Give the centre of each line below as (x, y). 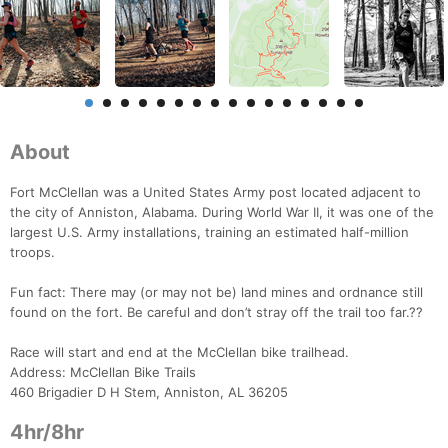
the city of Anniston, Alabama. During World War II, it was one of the (222, 212)
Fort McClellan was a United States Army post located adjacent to (215, 192)
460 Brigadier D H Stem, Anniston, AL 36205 (149, 392)
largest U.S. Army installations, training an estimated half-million (209, 232)
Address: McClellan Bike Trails (103, 372)
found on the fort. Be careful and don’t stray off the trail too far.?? (216, 312)
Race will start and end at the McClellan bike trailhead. (179, 352)
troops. (32, 252)
